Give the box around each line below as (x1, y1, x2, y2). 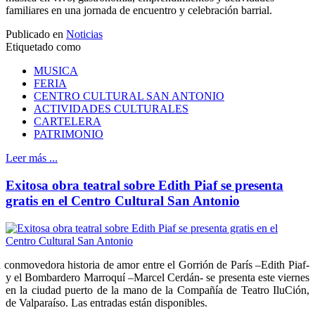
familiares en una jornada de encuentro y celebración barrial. (6, 4, 272, 17)
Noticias (66, 28, 103, 41)
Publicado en (6, 28, 63, 41)
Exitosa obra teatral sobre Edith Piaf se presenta (6, 177, 283, 193)
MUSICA (34, 65, 78, 77)
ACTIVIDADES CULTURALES (34, 103, 188, 115)
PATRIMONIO (34, 128, 103, 141)
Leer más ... (6, 152, 58, 165)
